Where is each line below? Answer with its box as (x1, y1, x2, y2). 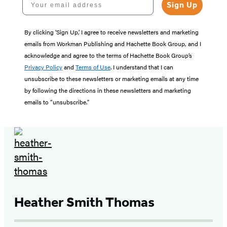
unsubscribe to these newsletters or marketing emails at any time (24, 74, 199, 84)
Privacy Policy (24, 62, 62, 72)
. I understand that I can (110, 62, 173, 72)
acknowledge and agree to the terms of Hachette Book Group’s (24, 51, 192, 60)
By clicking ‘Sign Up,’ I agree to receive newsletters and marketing (24, 27, 199, 37)
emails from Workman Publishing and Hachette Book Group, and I (24, 39, 201, 49)
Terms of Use (75, 62, 110, 72)
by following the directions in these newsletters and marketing (24, 86, 191, 95)
